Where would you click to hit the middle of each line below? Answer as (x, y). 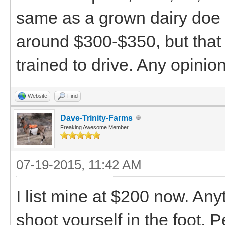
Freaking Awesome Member (94, 127)
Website (37, 96)
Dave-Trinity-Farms (96, 118)
